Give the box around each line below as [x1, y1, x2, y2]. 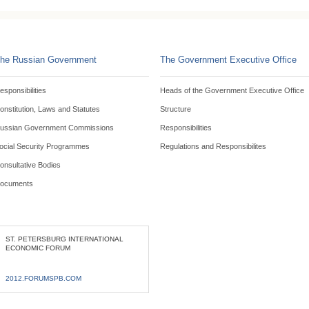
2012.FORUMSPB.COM [5, 275, 81, 282]
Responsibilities [159, 123, 212, 132]
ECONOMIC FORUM [5, 244, 70, 252]
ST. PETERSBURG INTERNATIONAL [5, 235, 123, 243]
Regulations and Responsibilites [159, 142, 266, 150]
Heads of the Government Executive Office [159, 86, 304, 94]
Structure [159, 105, 191, 113]
